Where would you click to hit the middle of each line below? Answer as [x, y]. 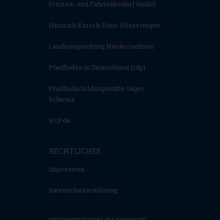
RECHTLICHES [75, 151]
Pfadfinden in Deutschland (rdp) [97, 68]
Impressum [67, 169]
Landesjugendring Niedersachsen [101, 46]
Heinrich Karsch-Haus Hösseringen [104, 25]
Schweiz [62, 99]
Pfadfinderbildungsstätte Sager [96, 89]
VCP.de [60, 121]
